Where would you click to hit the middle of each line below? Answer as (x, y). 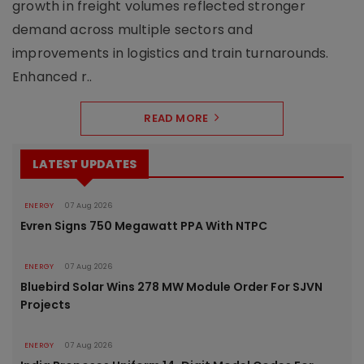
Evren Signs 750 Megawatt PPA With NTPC (144, 226)
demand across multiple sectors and (132, 30)
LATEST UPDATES (84, 165)
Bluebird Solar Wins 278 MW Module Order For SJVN (171, 287)
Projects (45, 305)
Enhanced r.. (52, 77)
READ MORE (176, 119)
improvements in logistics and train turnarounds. (171, 54)
